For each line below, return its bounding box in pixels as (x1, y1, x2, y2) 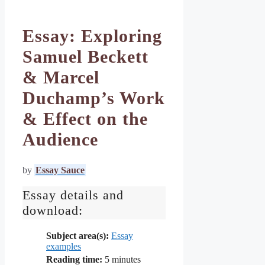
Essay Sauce (35, 164, 85, 175)
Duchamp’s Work (22, 88, 165, 108)
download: (22, 203, 83, 218)
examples (46, 241, 81, 251)
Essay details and (22, 188, 124, 203)
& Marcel (22, 67, 99, 88)
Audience (22, 129, 98, 150)
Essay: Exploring (22, 25, 162, 46)
